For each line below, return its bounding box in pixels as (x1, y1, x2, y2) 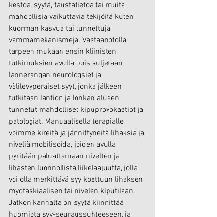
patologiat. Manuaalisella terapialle (9, 117, 125, 127)
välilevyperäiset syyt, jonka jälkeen (9, 82, 124, 92)
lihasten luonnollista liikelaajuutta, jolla (9, 163, 139, 173)
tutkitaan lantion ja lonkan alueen (9, 93, 121, 104)
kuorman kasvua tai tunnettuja (9, 24, 112, 34)
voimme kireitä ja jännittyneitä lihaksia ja (9, 128, 146, 139)
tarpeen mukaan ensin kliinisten (9, 47, 118, 57)
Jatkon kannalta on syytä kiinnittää (9, 198, 125, 208)
